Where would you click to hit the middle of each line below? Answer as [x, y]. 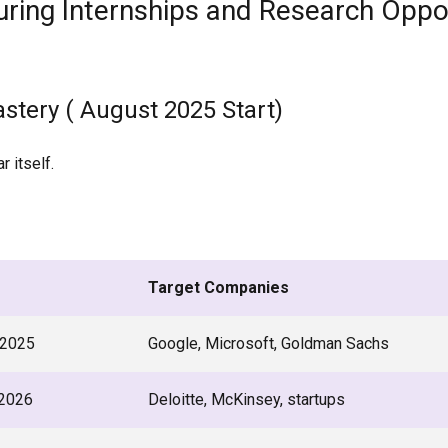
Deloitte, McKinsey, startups [246, 399]
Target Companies [218, 287]
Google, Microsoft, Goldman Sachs [268, 343]
